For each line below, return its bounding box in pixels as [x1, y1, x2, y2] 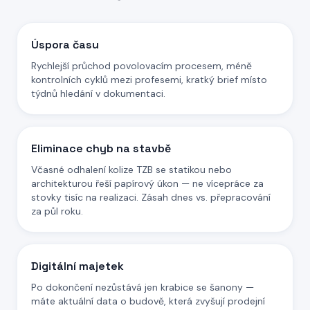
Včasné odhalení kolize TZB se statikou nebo [31, 163, 232, 176]
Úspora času [31, 37, 99, 52]
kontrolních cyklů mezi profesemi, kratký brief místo [31, 73, 267, 86]
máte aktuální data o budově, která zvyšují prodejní [31, 295, 265, 307]
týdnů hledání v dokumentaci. [31, 87, 165, 100]
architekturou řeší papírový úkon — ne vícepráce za [31, 177, 264, 190]
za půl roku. [31, 205, 83, 217]
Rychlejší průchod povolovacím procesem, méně [31, 60, 252, 72]
